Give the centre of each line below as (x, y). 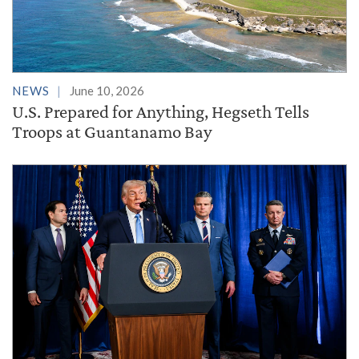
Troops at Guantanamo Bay (112, 131)
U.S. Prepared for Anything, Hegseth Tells (161, 111)
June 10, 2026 (107, 90)
